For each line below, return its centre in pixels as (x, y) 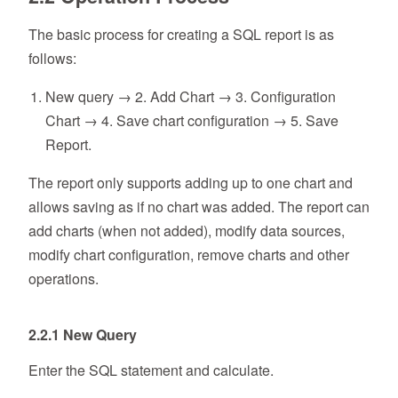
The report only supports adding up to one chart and (191, 182)
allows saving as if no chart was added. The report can (199, 206)
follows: (52, 58)
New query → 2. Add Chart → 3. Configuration (191, 96)
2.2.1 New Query (83, 334)
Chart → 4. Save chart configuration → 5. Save (192, 120)
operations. (64, 278)
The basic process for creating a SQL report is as (181, 34)
